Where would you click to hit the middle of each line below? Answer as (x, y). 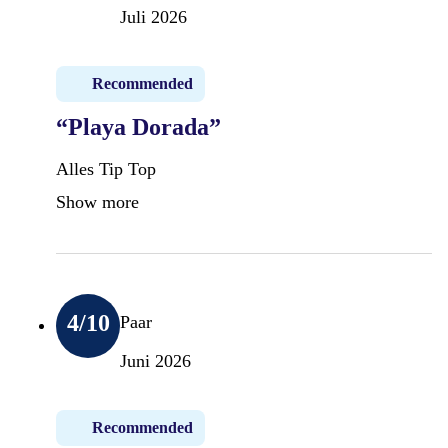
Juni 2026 (155, 360)
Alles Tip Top (106, 168)
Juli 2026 (153, 16)
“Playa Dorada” (138, 126)
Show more (97, 201)
